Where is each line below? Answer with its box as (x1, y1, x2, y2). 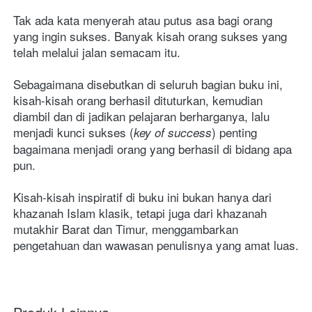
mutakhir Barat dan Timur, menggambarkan (13, 220, 238, 238)
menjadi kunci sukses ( (13, 123, 134, 141)
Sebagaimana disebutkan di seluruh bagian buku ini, (13, 75, 283, 93)
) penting (212, 123, 257, 141)
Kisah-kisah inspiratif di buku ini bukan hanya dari (13, 188, 272, 206)
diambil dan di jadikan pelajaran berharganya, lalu (13, 107, 270, 125)
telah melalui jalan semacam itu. (13, 43, 184, 61)
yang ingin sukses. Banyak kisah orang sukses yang (13, 27, 287, 45)
